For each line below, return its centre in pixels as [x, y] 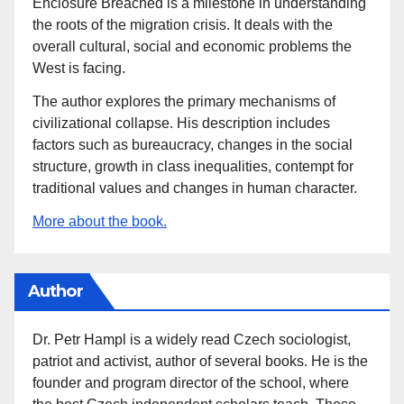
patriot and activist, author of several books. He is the [200, 361]
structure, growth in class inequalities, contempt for [193, 167]
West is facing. [79, 69]
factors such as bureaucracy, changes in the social [193, 145]
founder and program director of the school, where [191, 382]
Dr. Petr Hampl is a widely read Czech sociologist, [192, 339]
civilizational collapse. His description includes [181, 124]
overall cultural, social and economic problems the [192, 47]
